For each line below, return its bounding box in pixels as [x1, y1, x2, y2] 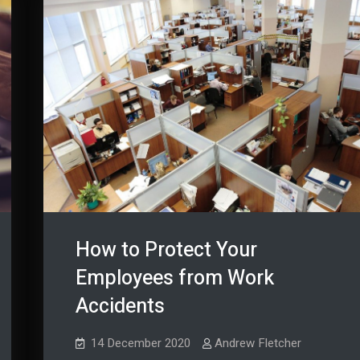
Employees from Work [75, 263, 274, 293]
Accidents [75, 291, 165, 321]
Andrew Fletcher [214, 333, 301, 352]
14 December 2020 [90, 333, 190, 352]
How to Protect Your [75, 235, 257, 265]
